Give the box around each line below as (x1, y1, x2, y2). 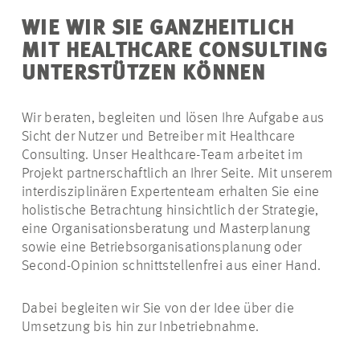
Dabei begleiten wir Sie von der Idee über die (22, 301, 294, 316)
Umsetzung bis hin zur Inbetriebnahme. (22, 320, 260, 334)
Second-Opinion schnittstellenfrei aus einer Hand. (22, 259, 321, 273)
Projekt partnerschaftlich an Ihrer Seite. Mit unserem (22, 166, 333, 181)
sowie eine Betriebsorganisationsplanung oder (22, 240, 302, 255)
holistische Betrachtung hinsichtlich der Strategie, (22, 203, 319, 218)
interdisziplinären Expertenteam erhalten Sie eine (22, 185, 320, 199)
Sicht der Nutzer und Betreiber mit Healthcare (22, 129, 295, 144)
